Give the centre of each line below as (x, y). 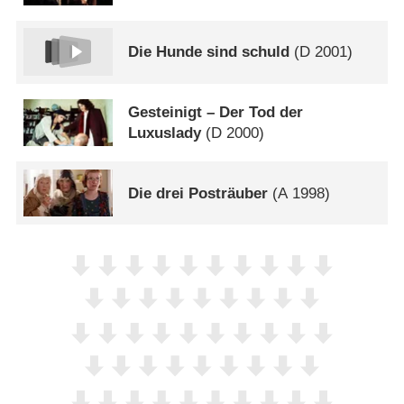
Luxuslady (165, 133)
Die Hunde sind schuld (209, 52)
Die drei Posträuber (198, 193)
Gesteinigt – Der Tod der (216, 112)
